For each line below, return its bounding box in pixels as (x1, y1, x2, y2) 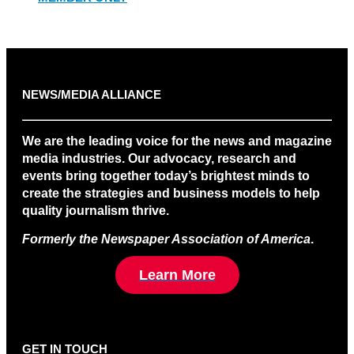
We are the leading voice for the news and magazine (22, 134, 332, 148)
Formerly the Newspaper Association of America (22, 232, 311, 247)
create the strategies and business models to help (22, 186, 320, 200)
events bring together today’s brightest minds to (22, 168, 310, 183)
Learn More (138, 266, 216, 284)
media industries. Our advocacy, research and (22, 151, 296, 165)
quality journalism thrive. (22, 203, 169, 217)
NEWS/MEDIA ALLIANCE (22, 88, 161, 102)
